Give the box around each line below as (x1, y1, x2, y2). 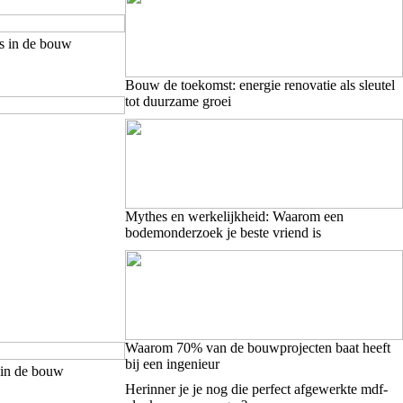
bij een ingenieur (124, 355, 219, 372)
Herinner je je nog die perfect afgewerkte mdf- (124, 381, 388, 397)
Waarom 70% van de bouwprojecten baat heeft (124, 339, 390, 355)
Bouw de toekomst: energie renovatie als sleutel (124, 76, 395, 93)
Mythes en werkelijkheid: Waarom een (124, 208, 344, 224)
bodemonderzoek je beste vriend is (124, 224, 321, 240)
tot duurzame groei (124, 93, 231, 109)
